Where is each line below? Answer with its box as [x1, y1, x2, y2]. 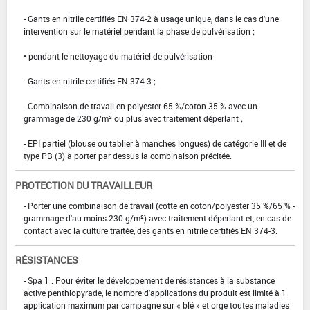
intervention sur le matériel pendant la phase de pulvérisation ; [24, 25, 255, 37]
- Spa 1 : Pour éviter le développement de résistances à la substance [24, 274, 275, 286]
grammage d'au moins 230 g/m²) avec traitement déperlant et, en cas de [24, 212, 291, 224]
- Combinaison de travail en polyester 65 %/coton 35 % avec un [24, 100, 257, 111]
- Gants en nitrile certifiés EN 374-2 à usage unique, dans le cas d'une [24, 12, 279, 24]
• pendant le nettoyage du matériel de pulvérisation [24, 50, 212, 62]
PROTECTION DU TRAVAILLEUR [15, 178, 152, 192]
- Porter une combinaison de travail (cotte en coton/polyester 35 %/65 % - [24, 199, 295, 211]
